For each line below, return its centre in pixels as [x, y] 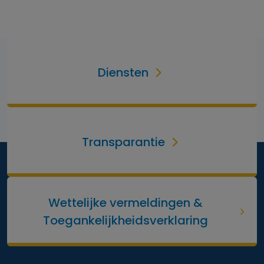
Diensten [123, 72]
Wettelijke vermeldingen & [126, 203]
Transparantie [123, 142]
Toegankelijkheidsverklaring [126, 220]
